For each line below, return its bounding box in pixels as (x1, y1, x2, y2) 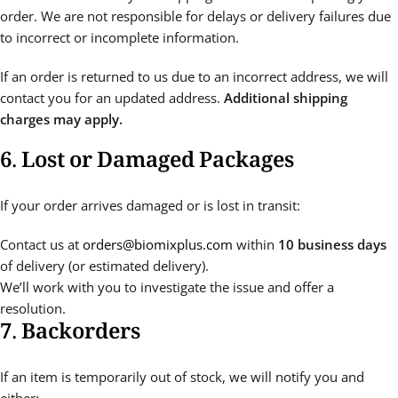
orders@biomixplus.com (83, 235, 233, 253)
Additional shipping (224, 89, 347, 107)
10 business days (278, 235, 386, 253)
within (233, 235, 278, 253)
